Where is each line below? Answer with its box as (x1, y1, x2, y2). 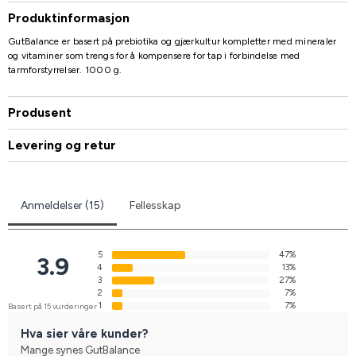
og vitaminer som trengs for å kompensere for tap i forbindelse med (8, 49, 300, 61)
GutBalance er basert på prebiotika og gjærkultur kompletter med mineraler (8, 35, 337, 47)
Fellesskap (130, 198, 181, 212)
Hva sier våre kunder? (21, 326, 149, 341)
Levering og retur (8, 137, 116, 153)
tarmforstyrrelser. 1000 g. (8, 64, 122, 75)
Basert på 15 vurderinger (8, 300, 97, 311)
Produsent (8, 104, 72, 120)
